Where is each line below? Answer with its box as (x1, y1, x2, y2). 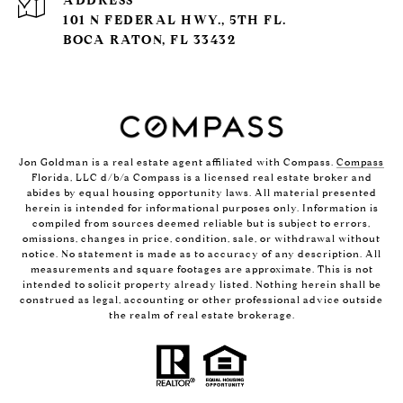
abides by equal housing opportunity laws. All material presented (26, 186, 377, 200)
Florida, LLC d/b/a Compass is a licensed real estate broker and (31, 171, 372, 184)
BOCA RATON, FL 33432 (63, 32, 236, 49)
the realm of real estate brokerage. (108, 309, 295, 322)
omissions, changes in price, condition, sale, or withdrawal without (22, 232, 381, 246)
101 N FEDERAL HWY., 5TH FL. (63, 13, 287, 29)
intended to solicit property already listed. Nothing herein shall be (22, 278, 381, 291)
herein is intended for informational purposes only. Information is (24, 201, 379, 215)
